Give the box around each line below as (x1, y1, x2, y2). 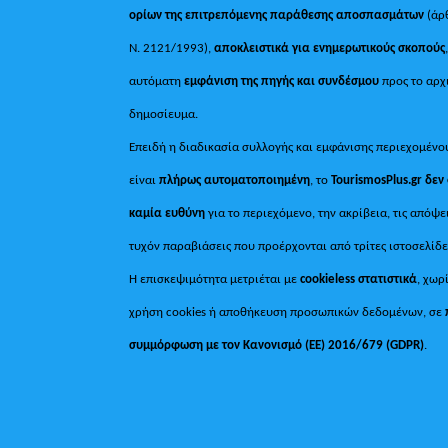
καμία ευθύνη (129, 205, 206, 221)
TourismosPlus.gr (331, 172, 423, 188)
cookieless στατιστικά (300, 271, 418, 287)
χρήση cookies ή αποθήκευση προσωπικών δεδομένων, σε (129, 304, 446, 320)
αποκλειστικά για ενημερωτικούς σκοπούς (211, 40, 446, 56)
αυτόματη (129, 73, 185, 89)
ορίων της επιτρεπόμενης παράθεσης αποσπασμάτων (129, 7, 425, 23)
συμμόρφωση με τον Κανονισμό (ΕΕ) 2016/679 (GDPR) (129, 337, 425, 353)
